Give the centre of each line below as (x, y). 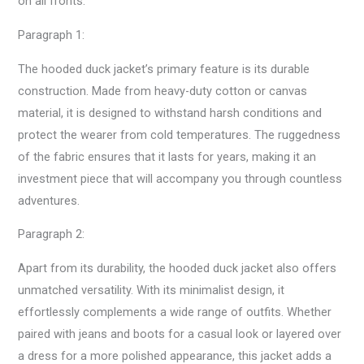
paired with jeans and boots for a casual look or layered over (180, 334)
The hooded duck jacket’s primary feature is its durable (164, 69)
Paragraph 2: (52, 234)
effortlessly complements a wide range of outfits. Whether (175, 312)
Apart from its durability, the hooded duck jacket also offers (178, 268)
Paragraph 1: (52, 35)
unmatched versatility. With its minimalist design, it (152, 290)
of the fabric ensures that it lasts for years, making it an (167, 156)
